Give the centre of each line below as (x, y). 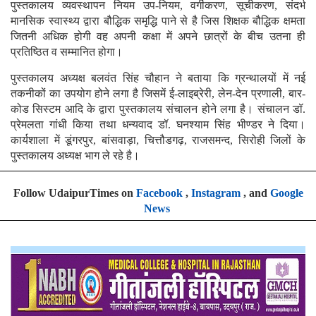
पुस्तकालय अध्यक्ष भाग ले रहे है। (75, 156)
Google (286, 193)
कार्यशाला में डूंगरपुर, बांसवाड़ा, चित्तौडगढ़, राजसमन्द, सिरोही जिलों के (158, 140)
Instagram (215, 193)
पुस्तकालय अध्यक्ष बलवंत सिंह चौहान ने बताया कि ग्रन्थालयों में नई (158, 78)
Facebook (159, 193)
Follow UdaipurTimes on (74, 193)
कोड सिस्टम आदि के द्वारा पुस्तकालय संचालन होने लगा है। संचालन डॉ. (158, 109)
